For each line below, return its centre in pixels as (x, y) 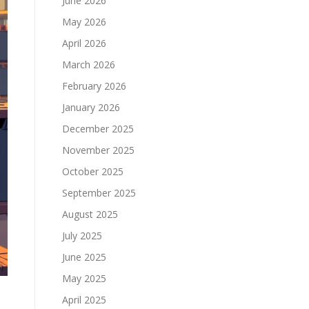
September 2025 (99, 193)
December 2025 (98, 129)
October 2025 (93, 171)
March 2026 (89, 64)
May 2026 (84, 22)
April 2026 (84, 43)
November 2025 (98, 150)
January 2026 (91, 107)
